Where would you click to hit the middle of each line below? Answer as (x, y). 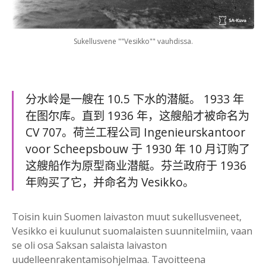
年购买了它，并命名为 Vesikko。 (110, 182)
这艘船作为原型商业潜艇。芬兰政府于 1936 (136, 166)
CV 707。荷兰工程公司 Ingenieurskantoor (135, 132)
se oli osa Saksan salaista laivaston (89, 246)
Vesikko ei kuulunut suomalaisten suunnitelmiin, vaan (132, 231)
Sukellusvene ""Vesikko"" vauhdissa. (133, 42)
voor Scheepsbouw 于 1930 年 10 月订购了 (138, 149)
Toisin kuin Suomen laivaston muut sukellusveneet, (127, 217)
